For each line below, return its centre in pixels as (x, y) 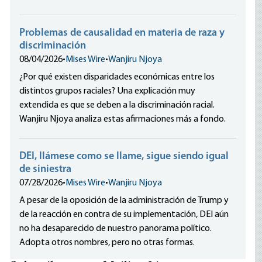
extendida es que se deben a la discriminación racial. (117, 105)
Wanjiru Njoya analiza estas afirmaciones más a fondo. (123, 119)
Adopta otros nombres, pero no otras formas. (107, 243)
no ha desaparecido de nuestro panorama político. (116, 229)
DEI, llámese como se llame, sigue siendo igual (124, 156)
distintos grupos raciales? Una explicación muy (108, 91)
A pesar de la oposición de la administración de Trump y (124, 201)
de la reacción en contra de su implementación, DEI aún (124, 215)
